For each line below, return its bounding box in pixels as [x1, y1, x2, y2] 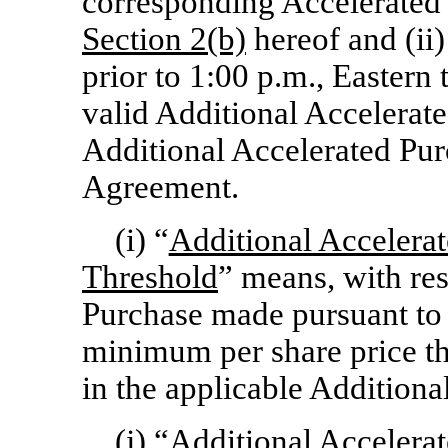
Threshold [82, 259, 218, 295]
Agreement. [82, 169, 239, 205]
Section [82, 21, 182, 57]
